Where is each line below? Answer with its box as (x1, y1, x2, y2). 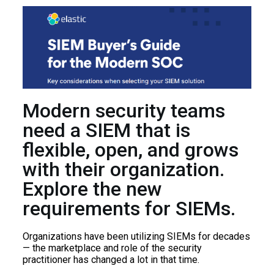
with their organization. (22, 158, 224, 182)
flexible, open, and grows (22, 138, 239, 162)
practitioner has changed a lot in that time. (22, 254, 199, 266)
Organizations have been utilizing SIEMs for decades (22, 231, 250, 243)
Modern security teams (22, 99, 225, 123)
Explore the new (22, 177, 162, 201)
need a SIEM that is (22, 119, 190, 143)
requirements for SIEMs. (22, 197, 235, 221)
